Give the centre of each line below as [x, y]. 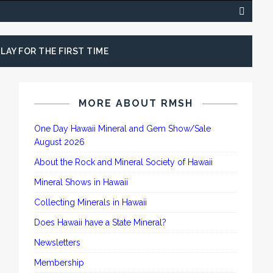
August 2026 [60, 142]
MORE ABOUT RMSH [136, 103]
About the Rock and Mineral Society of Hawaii [124, 162]
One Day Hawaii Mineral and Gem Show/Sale [123, 129]
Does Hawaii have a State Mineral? [101, 222]
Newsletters [58, 243]
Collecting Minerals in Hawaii [91, 202]
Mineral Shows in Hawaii [81, 182]
